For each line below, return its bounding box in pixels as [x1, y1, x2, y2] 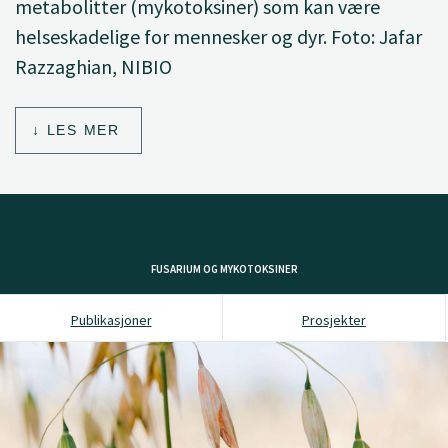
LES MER [46, 121, 120, 138]
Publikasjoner [70, 310, 152, 329]
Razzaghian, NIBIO [15, 54, 172, 79]
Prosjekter [302, 310, 366, 329]
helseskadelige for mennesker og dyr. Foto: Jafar [15, 24, 422, 49]
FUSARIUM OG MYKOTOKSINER [150, 261, 298, 276]
